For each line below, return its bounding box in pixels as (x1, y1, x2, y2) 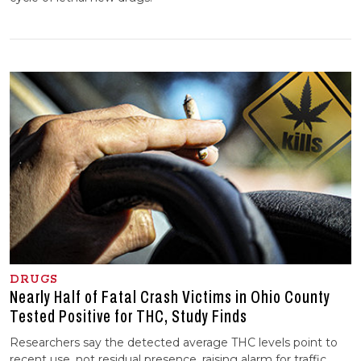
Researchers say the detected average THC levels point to (10, 334, 338, 350)
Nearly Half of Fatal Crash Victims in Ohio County (10, 287, 330, 307)
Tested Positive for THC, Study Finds (10, 306, 247, 326)
